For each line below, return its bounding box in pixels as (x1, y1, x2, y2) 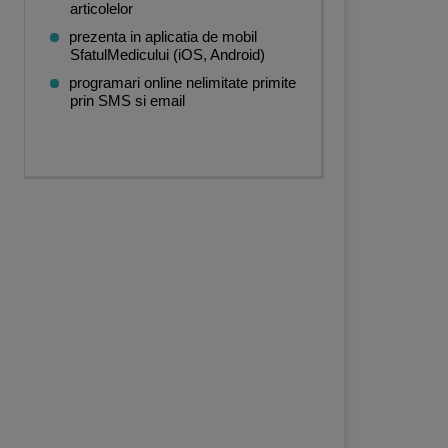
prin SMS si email (70, 92, 185, 109)
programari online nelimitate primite (69, 74, 296, 91)
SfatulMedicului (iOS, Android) (70, 46, 265, 63)
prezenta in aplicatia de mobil (69, 28, 257, 45)
